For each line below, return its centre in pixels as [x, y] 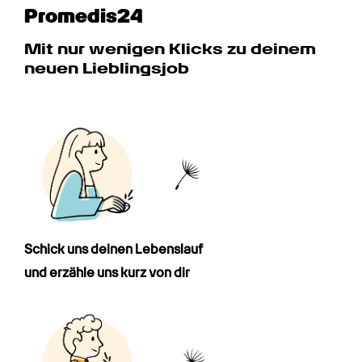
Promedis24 [84, 15]
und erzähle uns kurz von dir [107, 272]
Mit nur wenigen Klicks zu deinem [170, 48]
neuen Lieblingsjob [107, 68]
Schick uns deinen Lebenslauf [114, 249]
